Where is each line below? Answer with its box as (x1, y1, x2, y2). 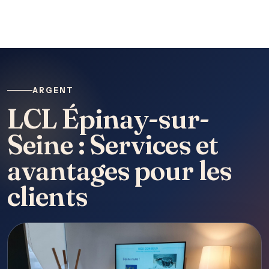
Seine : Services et (7, 128, 218, 161)
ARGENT (32, 86, 74, 95)
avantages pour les (7, 154, 232, 187)
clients (7, 180, 88, 213)
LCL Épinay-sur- (7, 102, 210, 135)
